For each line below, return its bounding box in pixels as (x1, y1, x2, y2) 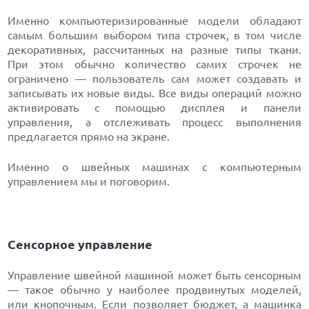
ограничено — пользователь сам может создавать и (8, 72, 301, 85)
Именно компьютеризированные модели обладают (8, 14, 301, 27)
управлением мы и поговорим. (8, 175, 170, 188)
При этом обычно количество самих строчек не (8, 57, 301, 70)
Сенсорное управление (8, 237, 153, 251)
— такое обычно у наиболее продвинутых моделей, (8, 283, 301, 296)
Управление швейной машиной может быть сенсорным (8, 268, 301, 281)
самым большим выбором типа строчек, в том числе (8, 28, 301, 41)
